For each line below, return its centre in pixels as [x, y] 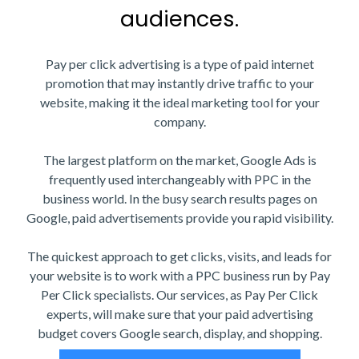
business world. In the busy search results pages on [179, 199]
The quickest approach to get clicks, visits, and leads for [179, 256]
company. [179, 122]
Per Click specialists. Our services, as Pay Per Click [179, 295]
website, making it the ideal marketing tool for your [179, 103]
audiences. [179, 19]
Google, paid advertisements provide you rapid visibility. [179, 218]
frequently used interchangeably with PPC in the [179, 179]
